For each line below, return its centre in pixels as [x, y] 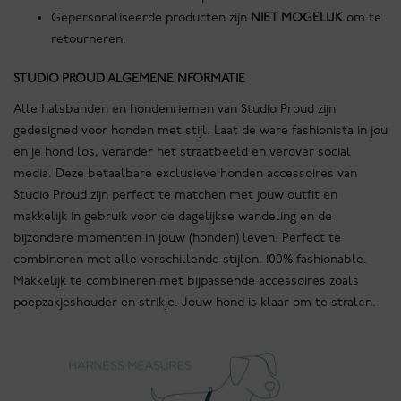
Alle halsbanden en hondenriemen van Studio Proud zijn [175, 108]
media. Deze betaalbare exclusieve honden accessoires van [185, 173]
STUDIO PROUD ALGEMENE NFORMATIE [129, 78]
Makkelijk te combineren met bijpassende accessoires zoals [186, 280]
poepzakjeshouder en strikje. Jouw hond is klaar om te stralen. [195, 302]
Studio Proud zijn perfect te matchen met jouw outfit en [175, 194]
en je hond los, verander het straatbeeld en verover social [182, 151]
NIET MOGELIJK [297, 18]
